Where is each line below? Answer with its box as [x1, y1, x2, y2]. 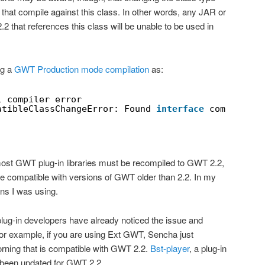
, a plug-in [189, 241, 227, 254]
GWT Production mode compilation [14, 62, 149, 75]
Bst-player [150, 241, 189, 254]
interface [156, 104, 204, 115]
